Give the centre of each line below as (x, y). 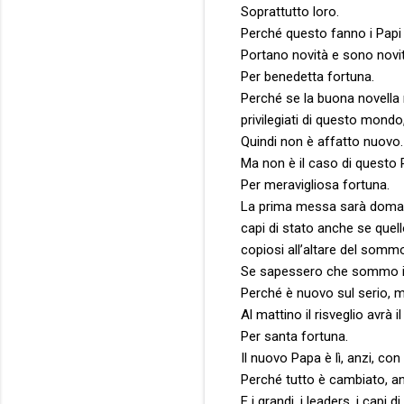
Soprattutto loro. (290, 11)
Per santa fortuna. (294, 336)
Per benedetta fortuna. (308, 76)
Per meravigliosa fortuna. (315, 184)
